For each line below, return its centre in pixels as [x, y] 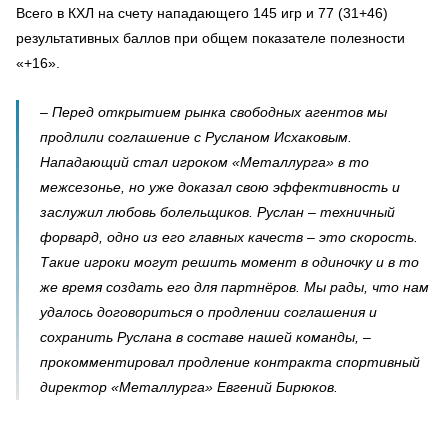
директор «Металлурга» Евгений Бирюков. [189, 387]
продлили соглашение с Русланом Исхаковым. [196, 137]
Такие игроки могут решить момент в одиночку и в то [229, 262]
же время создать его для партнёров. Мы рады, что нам [234, 287]
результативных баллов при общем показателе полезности [210, 38]
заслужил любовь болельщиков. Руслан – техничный [217, 212]
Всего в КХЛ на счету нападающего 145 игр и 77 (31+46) [202, 13]
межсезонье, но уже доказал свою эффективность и [220, 187]
